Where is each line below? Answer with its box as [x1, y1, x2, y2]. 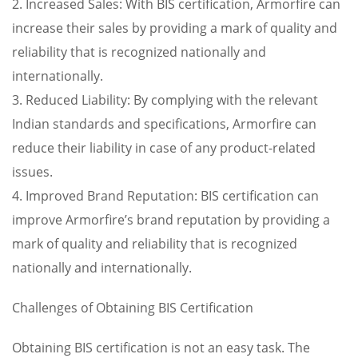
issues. [12, 163, 53, 181]
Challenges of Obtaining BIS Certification [12, 299, 253, 316]
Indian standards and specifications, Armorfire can [12, 115, 316, 133]
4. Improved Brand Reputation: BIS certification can [12, 187, 319, 205]
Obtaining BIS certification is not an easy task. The [12, 339, 310, 356]
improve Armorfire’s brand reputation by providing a [12, 211, 330, 229]
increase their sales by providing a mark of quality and [12, 19, 337, 37]
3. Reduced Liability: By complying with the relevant [12, 91, 318, 109]
